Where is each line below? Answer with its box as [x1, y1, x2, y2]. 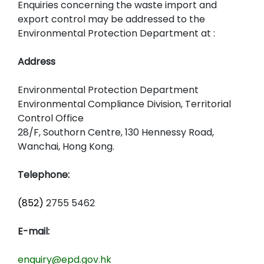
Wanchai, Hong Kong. [18, 140, 114, 153]
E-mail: [18, 225, 49, 238]
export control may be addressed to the [18, 12, 205, 26]
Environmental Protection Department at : [18, 27, 215, 40]
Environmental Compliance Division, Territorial [18, 97, 231, 111]
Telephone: [18, 168, 70, 181]
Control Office [18, 111, 84, 125]
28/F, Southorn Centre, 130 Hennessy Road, [18, 126, 214, 139]
